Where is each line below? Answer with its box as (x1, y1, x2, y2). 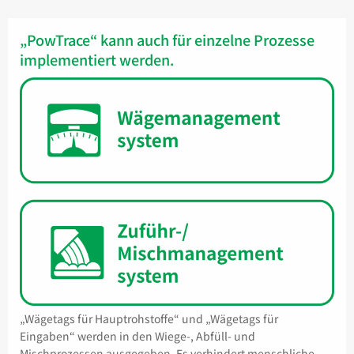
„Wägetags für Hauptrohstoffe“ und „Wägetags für (20, 310, 278, 326)
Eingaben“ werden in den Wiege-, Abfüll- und (20, 327, 255, 344)
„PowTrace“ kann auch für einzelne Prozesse (20, 29, 314, 51)
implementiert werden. (20, 49, 174, 70)
